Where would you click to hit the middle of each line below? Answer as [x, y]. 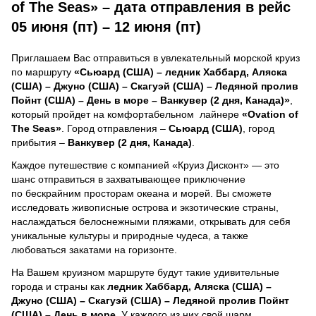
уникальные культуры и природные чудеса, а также [130, 235]
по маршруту [43, 72]
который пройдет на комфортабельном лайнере [127, 114]
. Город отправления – [115, 128]
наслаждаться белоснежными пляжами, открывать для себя [151, 221]
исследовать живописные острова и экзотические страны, [145, 207]
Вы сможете [244, 193]
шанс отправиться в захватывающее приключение [128, 179]
